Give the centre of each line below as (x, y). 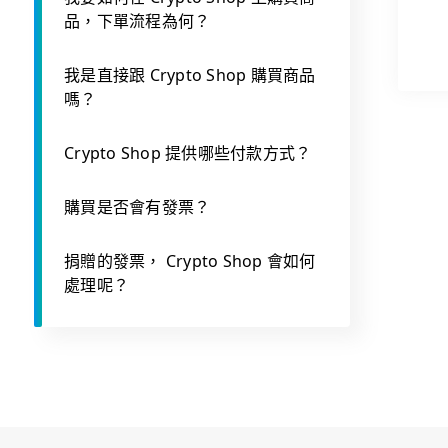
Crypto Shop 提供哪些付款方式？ (188, 153)
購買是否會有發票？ (137, 207)
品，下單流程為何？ (137, 21)
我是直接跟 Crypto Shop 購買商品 (190, 75)
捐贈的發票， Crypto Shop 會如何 (190, 261)
